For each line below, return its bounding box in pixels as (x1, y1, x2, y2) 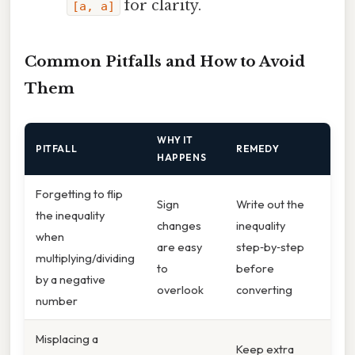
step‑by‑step (236, 239, 304, 255)
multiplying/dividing (36, 250, 135, 266)
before (236, 261, 274, 277)
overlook (157, 282, 204, 298)
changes (157, 218, 201, 234)
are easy (157, 239, 202, 255)
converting (236, 282, 292, 298)
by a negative (36, 272, 105, 288)
